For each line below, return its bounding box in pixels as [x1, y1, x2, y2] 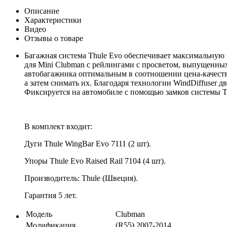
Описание [24, 6, 59, 15]
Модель [26, 209, 52, 218]
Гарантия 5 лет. [24, 191, 77, 200]
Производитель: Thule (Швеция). [24, 173, 138, 182]
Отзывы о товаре [24, 33, 83, 43]
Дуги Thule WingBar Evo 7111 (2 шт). [24, 139, 151, 148]
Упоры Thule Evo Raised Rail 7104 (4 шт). [24, 156, 166, 165]
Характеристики [24, 15, 82, 24]
